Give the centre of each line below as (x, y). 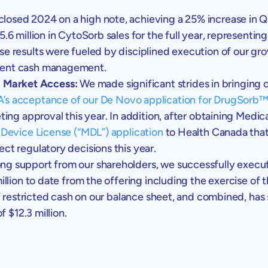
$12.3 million (36, 213)
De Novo (121, 100)
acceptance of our (55, 100)
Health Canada (212, 132)
